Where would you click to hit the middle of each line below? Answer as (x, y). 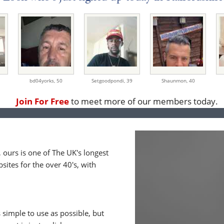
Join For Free (42, 101)
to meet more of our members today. (143, 101)
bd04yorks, (43, 81)
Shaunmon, (175, 81)
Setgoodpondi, (109, 81)
